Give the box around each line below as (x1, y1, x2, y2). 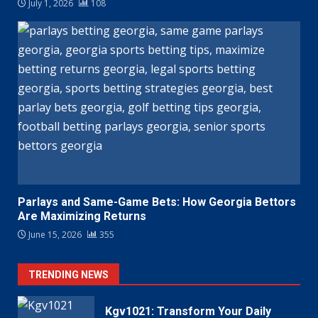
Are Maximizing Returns (18, 209, 146, 224)
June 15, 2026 (26, 229, 84, 241)
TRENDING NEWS (28, 269, 109, 281)
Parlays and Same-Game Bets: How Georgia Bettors (18, 195, 296, 209)
